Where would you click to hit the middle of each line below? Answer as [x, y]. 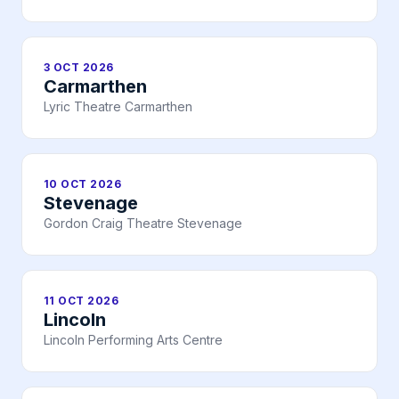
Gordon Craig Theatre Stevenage [143, 224]
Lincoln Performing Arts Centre [133, 340]
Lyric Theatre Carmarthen [118, 107]
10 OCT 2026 [83, 184]
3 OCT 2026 [79, 68]
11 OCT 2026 [81, 301]
